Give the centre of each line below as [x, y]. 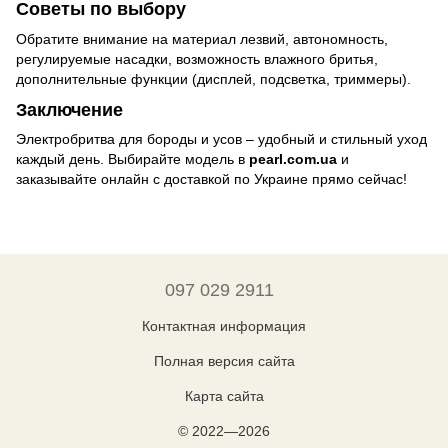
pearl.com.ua [293, 159]
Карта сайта [224, 395]
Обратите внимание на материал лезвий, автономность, [202, 38]
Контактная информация [224, 325]
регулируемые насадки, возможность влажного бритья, [197, 58]
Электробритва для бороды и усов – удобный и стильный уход [221, 139]
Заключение [69, 109]
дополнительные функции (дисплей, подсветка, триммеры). [213, 78]
